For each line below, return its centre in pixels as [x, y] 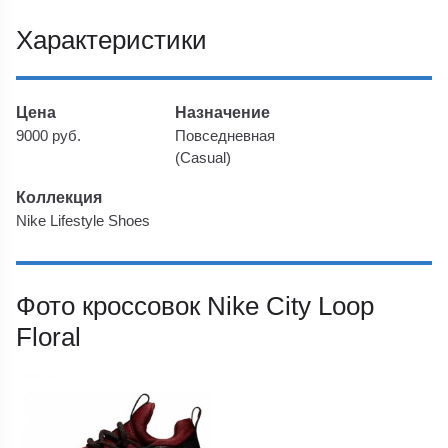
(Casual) [203, 157]
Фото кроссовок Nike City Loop [195, 305]
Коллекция [59, 196]
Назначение [223, 111]
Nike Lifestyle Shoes [83, 220]
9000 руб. [49, 135]
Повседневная [225, 135]
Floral [49, 336]
